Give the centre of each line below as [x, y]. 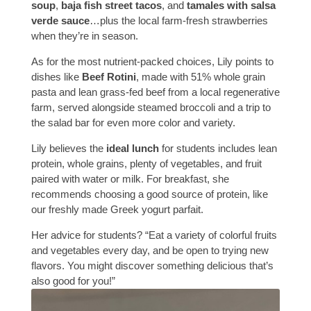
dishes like [56, 77]
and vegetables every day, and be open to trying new [150, 251]
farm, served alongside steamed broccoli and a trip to [151, 108]
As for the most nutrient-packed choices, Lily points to [152, 62]
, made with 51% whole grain [200, 77]
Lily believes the [68, 149]
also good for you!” [73, 281]
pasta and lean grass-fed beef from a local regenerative [155, 92]
